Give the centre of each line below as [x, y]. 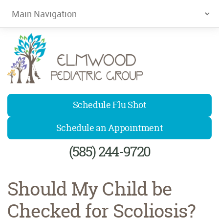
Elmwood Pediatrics [42, 94]
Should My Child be [90, 188]
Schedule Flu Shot [109, 105]
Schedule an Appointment [109, 128]
